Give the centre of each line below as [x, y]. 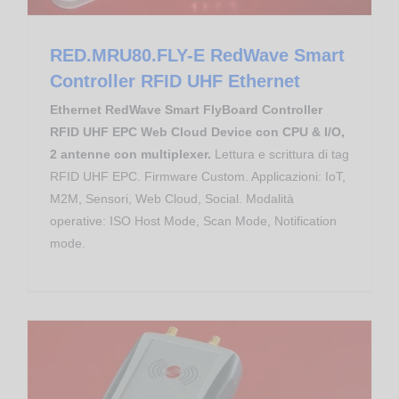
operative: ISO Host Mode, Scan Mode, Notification [193, 220]
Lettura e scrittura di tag [280, 154]
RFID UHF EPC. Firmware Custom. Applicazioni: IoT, [198, 176]
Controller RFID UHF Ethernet [175, 81]
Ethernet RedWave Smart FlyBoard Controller [186, 109]
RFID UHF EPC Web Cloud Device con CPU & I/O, [197, 131]
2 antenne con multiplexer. [130, 154]
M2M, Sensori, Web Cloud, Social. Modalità [172, 198]
